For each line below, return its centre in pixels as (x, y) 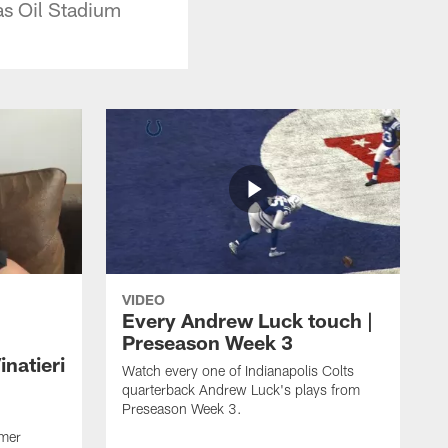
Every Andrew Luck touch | (247, 319)
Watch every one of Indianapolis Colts (238, 370)
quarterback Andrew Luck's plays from (241, 389)
